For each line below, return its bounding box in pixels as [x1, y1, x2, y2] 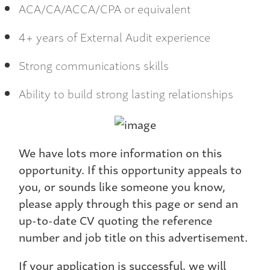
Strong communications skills [19, 55, 169, 75]
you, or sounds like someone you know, [19, 177, 225, 196]
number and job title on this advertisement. [19, 227, 248, 246]
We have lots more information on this [19, 143, 222, 162]
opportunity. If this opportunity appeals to [19, 160, 242, 179]
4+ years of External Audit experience [19, 27, 210, 46]
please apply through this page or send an [19, 193, 238, 213]
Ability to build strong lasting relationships [19, 84, 233, 103]
